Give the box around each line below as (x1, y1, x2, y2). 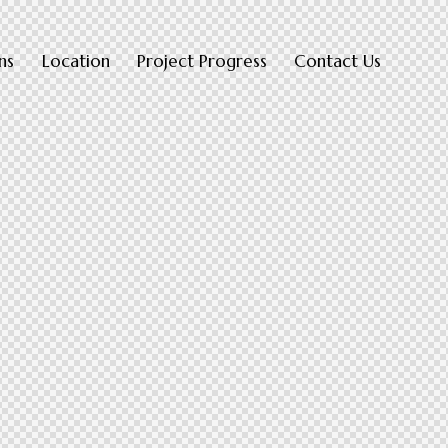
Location (41, 49, 110, 72)
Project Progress (136, 49, 267, 72)
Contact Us (293, 49, 381, 72)
